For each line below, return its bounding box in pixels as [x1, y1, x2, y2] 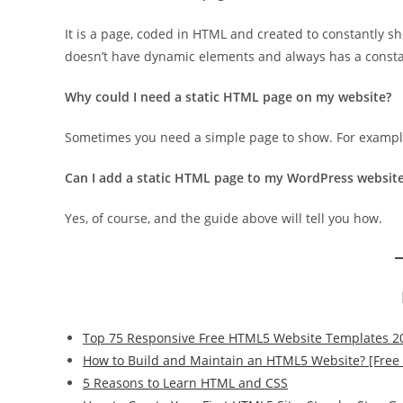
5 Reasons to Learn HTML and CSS [83, 374, 288, 391]
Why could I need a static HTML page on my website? [65, 88, 391, 105]
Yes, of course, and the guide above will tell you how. [65, 210, 382, 227]
